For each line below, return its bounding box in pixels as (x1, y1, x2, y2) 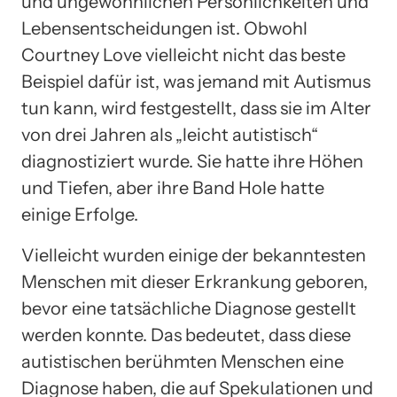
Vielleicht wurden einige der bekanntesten (21, 244, 366, 266)
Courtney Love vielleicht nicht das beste (21, 43, 346, 66)
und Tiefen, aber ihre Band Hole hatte (21, 176, 324, 198)
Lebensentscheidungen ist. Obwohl (21, 17, 307, 39)
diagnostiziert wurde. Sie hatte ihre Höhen (21, 150, 363, 172)
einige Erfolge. (21, 203, 138, 225)
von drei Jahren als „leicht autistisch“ (21, 123, 318, 145)
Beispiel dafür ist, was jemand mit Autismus (21, 70, 370, 92)
